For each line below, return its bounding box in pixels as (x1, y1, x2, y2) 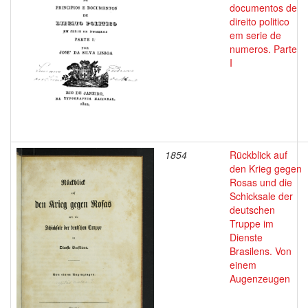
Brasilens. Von (230, 244, 291, 258)
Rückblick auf (230, 148, 287, 162)
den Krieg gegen (230, 162, 302, 175)
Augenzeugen (230, 272, 290, 285)
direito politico (230, 14, 289, 28)
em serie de (230, 28, 281, 42)
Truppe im (230, 217, 274, 230)
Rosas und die (230, 175, 292, 189)
